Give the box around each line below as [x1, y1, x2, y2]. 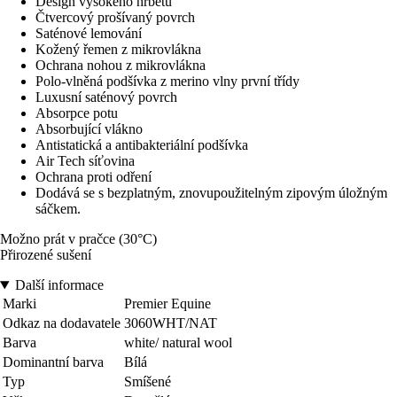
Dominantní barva [3, 354, 104, 370]
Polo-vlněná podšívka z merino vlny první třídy [35, 74, 300, 90]
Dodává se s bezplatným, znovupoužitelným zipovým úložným [35, 185, 387, 201]
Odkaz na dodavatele [3, 315, 121, 331]
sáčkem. [35, 201, 81, 217]
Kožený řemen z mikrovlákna [35, 42, 201, 58]
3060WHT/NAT [124, 315, 217, 331]
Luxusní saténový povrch [35, 90, 177, 105]
